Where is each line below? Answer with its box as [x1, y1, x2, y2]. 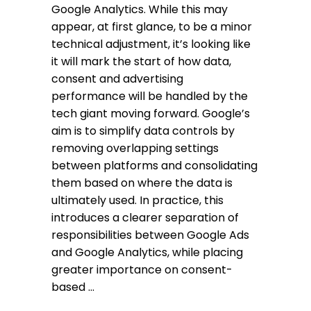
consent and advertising [51, 71, 183, 87]
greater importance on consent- [51, 262, 233, 278]
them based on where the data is [51, 175, 233, 191]
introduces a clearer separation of [51, 210, 239, 226]
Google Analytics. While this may [51, 1, 228, 17]
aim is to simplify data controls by [51, 123, 235, 139]
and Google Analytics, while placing [51, 244, 243, 260]
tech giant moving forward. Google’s [51, 106, 250, 121]
